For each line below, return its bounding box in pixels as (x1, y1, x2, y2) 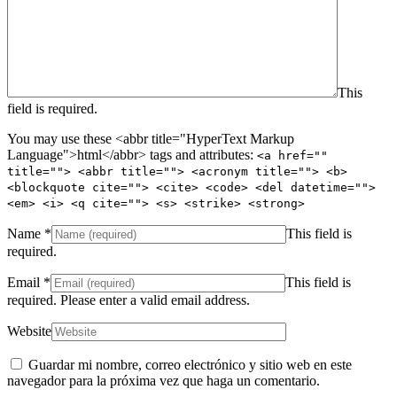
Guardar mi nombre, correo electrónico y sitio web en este (28, 356, 352, 372)
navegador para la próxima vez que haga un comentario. (7, 372, 320, 388)
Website (7, 323, 51, 339)
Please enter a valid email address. (60, 292, 250, 307)
